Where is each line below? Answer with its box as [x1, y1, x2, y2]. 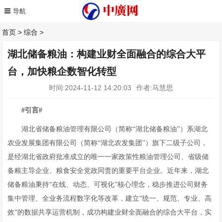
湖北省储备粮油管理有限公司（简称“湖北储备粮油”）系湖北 [21, 125, 208, 133]
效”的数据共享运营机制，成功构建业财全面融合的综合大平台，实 [7, 209, 212, 216]
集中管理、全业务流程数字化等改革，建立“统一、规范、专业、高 [7, 195, 212, 202]
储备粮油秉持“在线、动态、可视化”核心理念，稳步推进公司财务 [7, 181, 208, 188]
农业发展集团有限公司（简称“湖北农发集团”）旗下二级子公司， [7, 139, 208, 147]
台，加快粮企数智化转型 [7, 66, 117, 77]
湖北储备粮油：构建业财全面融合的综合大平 [7, 49, 206, 59]
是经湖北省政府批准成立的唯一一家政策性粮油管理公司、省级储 [7, 153, 209, 161]
